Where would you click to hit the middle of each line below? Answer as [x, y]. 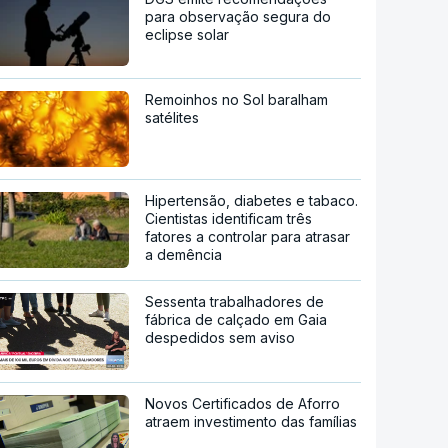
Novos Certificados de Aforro [243, 404]
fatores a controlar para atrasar [248, 236]
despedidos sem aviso [220, 337]
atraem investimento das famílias [251, 422]
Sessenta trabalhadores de [235, 301]
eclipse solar [187, 34]
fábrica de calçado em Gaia [236, 319]
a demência [184, 254]
